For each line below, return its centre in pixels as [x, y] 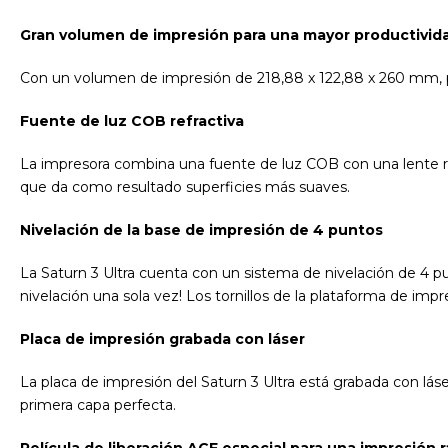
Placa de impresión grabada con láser [162, 338]
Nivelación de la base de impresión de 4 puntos [201, 229]
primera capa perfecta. [98, 404]
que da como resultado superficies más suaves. [185, 186]
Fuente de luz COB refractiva [132, 120]
